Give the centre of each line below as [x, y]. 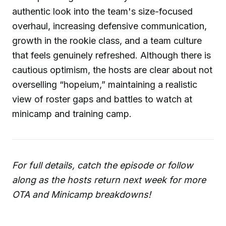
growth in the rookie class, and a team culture [107, 40]
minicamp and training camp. [72, 114]
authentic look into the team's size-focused [102, 11]
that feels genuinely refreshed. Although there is [111, 55]
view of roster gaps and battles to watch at [102, 99]
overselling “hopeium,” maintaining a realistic [105, 84]
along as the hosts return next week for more [109, 180]
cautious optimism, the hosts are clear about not [112, 70]
